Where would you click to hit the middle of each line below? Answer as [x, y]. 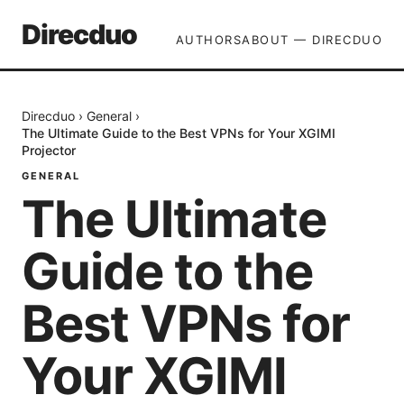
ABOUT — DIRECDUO [312, 40]
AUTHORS [208, 40]
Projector [49, 150]
